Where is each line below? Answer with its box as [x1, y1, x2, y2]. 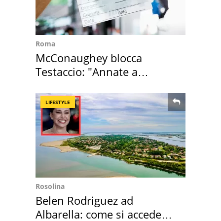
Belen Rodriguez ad [36, 193, 133, 208]
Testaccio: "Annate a [36, 64, 138, 79]
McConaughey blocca [36, 50, 142, 66]
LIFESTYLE [45, 99, 70, 106]
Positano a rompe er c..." [36, 78, 159, 93]
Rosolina [36, 182, 65, 191]
